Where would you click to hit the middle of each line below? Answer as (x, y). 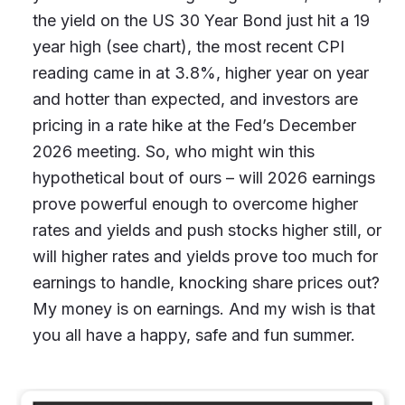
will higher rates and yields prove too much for (205, 257)
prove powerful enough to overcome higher (195, 204)
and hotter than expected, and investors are (195, 99)
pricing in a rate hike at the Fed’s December (194, 126)
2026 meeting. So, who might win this (173, 152)
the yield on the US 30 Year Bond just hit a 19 (201, 21)
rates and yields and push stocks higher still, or (207, 231)
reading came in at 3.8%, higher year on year (200, 73)
